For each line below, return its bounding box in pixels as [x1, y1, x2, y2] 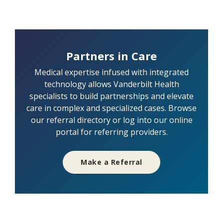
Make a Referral [81, 157, 142, 167]
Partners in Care [66, 48, 157, 64]
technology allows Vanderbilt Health [44, 79, 179, 90]
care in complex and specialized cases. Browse [26, 103, 197, 114]
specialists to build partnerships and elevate [29, 91, 194, 102]
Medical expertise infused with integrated [34, 67, 189, 78]
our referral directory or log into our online [30, 114, 193, 126]
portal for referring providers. [55, 126, 168, 138]
